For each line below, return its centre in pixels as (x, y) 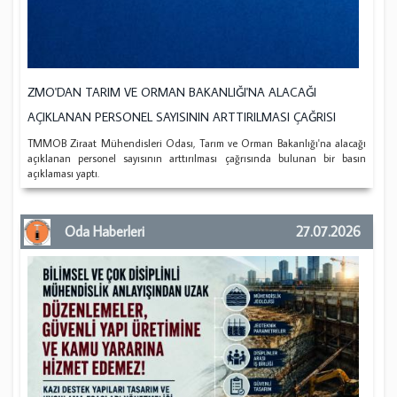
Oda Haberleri (105, 231)
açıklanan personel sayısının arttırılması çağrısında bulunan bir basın (197, 158)
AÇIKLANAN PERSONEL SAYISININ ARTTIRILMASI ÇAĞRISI (182, 117)
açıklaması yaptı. (64, 173)
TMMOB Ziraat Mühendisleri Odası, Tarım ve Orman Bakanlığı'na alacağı (197, 143)
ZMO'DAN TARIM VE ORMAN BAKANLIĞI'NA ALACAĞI (172, 92)
